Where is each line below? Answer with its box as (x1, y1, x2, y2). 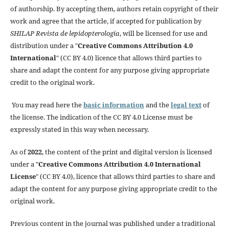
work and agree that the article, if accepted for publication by (10, 16, 201, 26)
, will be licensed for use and (119, 29, 208, 38)
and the (144, 100, 171, 110)
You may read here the (10, 100, 83, 110)
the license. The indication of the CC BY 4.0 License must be (10, 112, 193, 122)
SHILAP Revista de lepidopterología (10, 29, 120, 38)
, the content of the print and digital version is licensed (41, 147, 212, 157)
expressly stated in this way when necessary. (10, 125, 149, 134)
